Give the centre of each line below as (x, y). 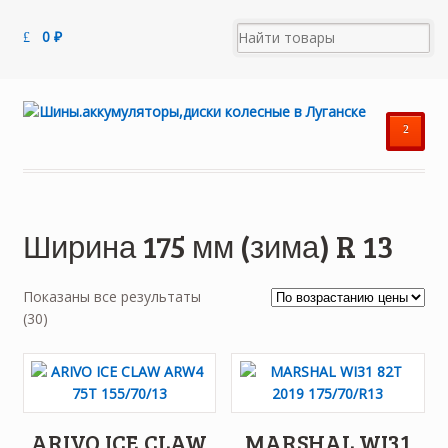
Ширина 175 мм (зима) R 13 (208, 245)
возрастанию (91, 361)
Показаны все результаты (111, 296)
